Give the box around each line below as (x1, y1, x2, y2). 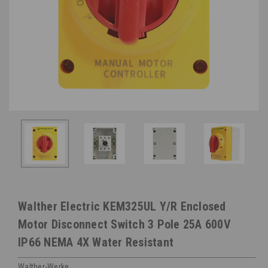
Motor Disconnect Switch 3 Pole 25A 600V (18, 217, 231, 232)
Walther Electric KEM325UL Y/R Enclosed (18, 199, 226, 214)
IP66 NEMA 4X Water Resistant (18, 234, 173, 249)
